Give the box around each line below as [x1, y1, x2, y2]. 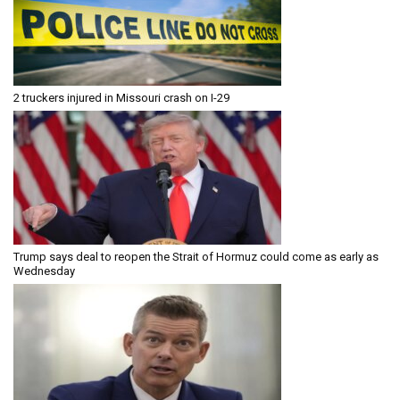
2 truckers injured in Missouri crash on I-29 [13, 90, 229, 104]
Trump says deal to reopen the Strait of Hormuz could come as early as [13, 249, 379, 263]
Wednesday [13, 263, 75, 278]
